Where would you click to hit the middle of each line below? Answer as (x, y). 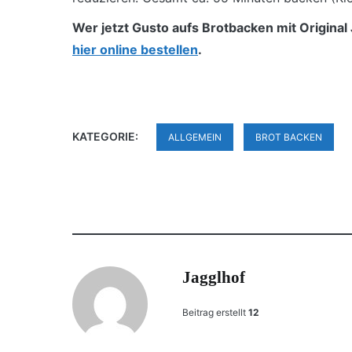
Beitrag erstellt (214, 312)
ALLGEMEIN (195, 137)
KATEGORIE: (106, 136)
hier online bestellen (135, 49)
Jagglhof (214, 277)
